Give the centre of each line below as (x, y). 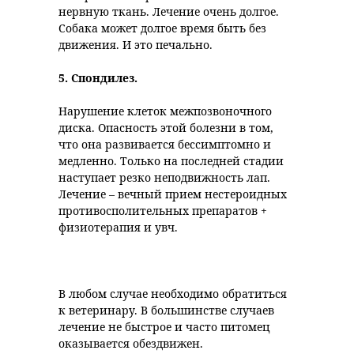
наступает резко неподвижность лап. (164, 177)
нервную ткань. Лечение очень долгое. (169, 11)
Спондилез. (104, 78)
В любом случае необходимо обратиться (173, 294)
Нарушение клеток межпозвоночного (165, 111)
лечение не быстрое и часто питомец (164, 327)
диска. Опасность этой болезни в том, (166, 128)
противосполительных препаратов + (163, 211)
